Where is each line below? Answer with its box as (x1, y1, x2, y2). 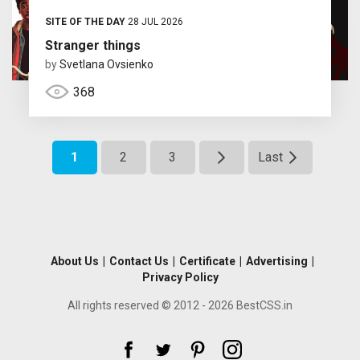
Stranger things (44, 37, 141, 53)
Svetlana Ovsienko (59, 57, 153, 71)
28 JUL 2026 (125, 15, 183, 27)
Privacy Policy (141, 270, 219, 284)
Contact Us (108, 254, 169, 268)
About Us (50, 254, 99, 268)
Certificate (178, 254, 235, 268)
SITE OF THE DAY (44, 15, 125, 27)
